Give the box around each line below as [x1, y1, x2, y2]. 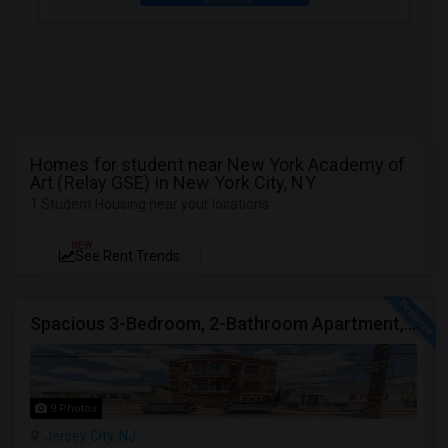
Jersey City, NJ [44, 428, 136, 444]
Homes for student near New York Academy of [30, 154, 406, 175]
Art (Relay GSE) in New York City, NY [30, 172, 316, 193]
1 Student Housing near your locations [30, 196, 269, 212]
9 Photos [47, 402, 97, 415]
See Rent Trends [75, 248, 180, 264]
